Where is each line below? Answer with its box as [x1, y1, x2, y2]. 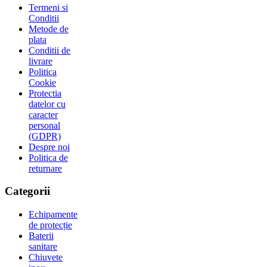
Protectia [29, 88, 61, 98]
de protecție [29, 219, 72, 230]
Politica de [29, 152, 68, 163]
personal [29, 120, 60, 131]
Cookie [29, 77, 56, 88]
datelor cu [29, 98, 66, 109]
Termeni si [29, 2, 68, 13]
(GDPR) [29, 131, 61, 141]
